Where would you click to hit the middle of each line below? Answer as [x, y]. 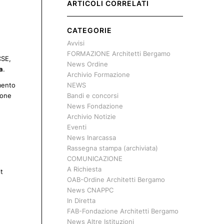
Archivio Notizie [91, 116]
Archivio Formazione [98, 74]
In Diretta [81, 200]
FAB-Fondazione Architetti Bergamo [122, 211]
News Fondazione [95, 106]
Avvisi [75, 43]
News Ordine [87, 64]
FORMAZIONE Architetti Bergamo [118, 53]
